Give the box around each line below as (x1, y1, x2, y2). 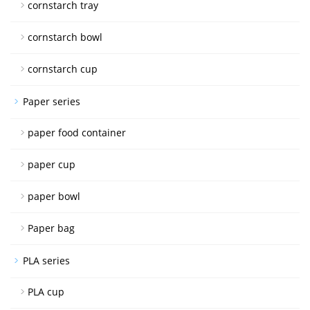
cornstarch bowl (28, 30, 102, 44)
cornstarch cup (28, 62, 98, 75)
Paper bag (28, 221, 75, 235)
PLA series (23, 253, 70, 267)
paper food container (28, 125, 126, 139)
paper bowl (28, 189, 80, 203)
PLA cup (28, 284, 64, 298)
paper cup (28, 157, 75, 171)
